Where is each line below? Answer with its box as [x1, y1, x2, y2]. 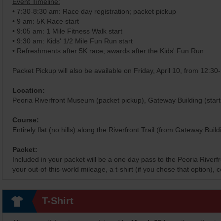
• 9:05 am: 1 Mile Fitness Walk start [12, 27, 122, 35]
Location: [12, 86, 45, 94]
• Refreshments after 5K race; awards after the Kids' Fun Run [12, 47, 204, 55]
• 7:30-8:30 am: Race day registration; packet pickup [12, 7, 176, 15]
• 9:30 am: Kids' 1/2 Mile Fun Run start [12, 37, 133, 45]
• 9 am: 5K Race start [12, 17, 79, 25]
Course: [12, 116, 39, 124]
